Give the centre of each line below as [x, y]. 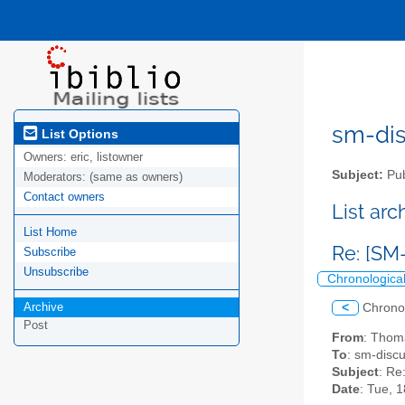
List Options [78, 133]
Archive [43, 307]
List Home [50, 232]
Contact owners [64, 197]
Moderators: [57, 177]
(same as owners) [136, 177]
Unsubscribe [56, 272]
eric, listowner [107, 157]
